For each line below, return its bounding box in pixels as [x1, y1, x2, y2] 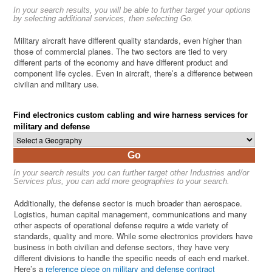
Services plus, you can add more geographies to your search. [13, 177, 230, 186]
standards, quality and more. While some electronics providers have [14, 230, 253, 242]
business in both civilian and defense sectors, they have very [14, 241, 230, 253]
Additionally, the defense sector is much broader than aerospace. [14, 197, 243, 209]
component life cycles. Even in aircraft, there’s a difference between [14, 67, 253, 80]
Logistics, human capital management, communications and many [14, 208, 248, 220]
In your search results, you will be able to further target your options [13, 5, 251, 15]
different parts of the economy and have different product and [14, 56, 228, 69]
